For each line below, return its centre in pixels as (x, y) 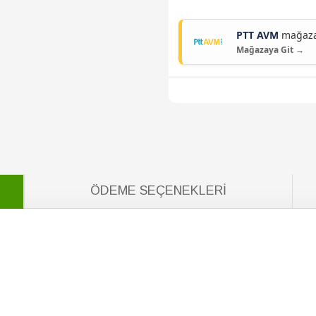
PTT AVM (257, 35)
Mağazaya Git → (270, 50)
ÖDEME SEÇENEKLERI (158, 190)
